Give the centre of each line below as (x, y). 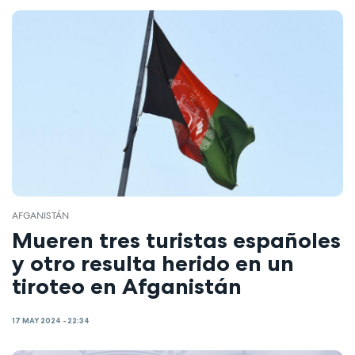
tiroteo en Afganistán (127, 286)
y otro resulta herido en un (153, 263)
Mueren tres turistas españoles (176, 240)
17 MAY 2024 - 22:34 (51, 321)
